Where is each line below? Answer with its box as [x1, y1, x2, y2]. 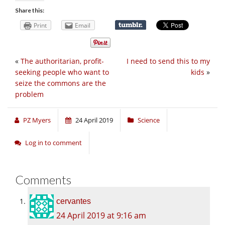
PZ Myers [23, 116, 51, 125]
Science [138, 116, 160, 125]
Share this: [15, 6, 44, 14]
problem [15, 89, 44, 99]
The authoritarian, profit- [21, 56, 104, 66]
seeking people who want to [15, 67, 109, 77]
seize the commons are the [15, 78, 106, 88]
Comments [15, 172, 71, 187]
